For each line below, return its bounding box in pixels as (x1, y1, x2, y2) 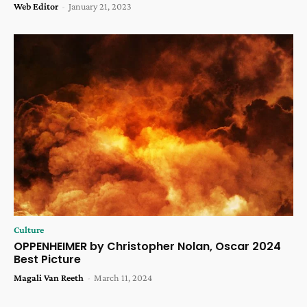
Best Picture (14, 251, 81, 268)
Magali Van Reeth (14, 272, 84, 284)
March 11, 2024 (94, 272, 152, 284)
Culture (14, 224, 44, 236)
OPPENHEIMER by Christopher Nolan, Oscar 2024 (14, 238, 281, 255)
